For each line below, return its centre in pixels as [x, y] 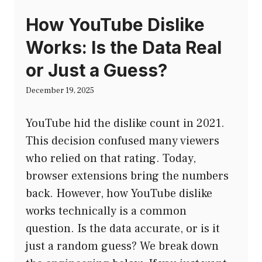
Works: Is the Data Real [124, 47]
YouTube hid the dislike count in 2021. [125, 123]
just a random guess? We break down [122, 246]
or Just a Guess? [96, 70]
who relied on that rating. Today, [111, 158]
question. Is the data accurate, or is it [123, 228]
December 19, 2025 [60, 90]
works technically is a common [106, 211]
